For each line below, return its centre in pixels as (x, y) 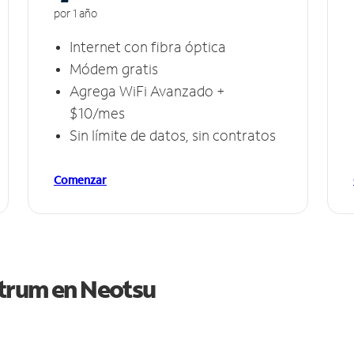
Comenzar (80, 179)
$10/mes (97, 113)
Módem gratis (114, 68)
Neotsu (118, 288)
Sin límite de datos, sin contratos (173, 135)
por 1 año (75, 13)
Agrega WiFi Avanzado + (147, 90)
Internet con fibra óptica (148, 46)
